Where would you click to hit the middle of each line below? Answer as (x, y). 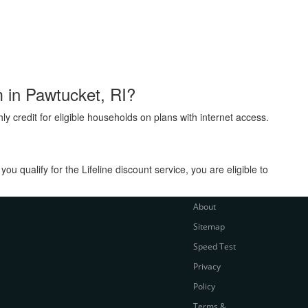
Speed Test (214, 246)
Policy (204, 286)
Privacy (207, 266)
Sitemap (209, 227)
